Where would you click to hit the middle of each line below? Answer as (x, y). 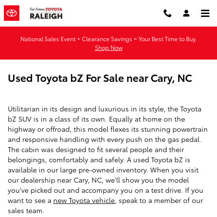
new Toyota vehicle (84, 200)
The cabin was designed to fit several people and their (96, 149)
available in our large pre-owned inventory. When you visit (103, 170)
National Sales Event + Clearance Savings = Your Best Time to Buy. (108, 39)
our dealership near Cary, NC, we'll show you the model (98, 180)
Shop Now (108, 47)
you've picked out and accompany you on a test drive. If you (106, 190)
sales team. (26, 210)
